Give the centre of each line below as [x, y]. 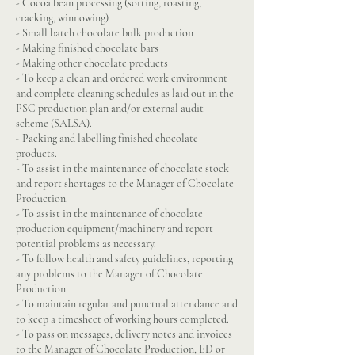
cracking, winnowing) [62, 18]
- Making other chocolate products [92, 63]
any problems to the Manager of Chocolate [109, 274]
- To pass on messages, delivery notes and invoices [124, 334]
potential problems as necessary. [86, 244]
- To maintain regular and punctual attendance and [127, 304]
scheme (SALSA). [54, 123]
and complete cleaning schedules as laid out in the [125, 93]
